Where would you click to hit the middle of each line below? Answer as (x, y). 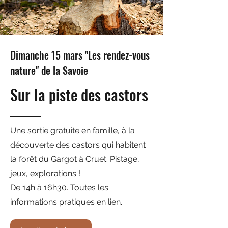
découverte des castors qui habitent (78, 145)
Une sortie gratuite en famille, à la (73, 131)
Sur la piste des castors (79, 94)
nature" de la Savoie (49, 70)
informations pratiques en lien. (66, 202)
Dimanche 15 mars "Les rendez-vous (80, 55)
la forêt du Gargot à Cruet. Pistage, (75, 159)
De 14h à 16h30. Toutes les (59, 188)
